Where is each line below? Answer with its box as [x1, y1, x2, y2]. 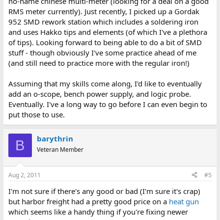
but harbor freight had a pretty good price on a [8, 196, 169, 206]
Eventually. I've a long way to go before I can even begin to [8, 99, 207, 109]
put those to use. [8, 110, 65, 119]
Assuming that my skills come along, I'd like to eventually [8, 79, 202, 88]
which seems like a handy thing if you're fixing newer [8, 206, 188, 217]
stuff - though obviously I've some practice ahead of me [8, 48, 196, 57]
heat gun [168, 196, 199, 206]
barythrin [36, 134, 73, 143]
